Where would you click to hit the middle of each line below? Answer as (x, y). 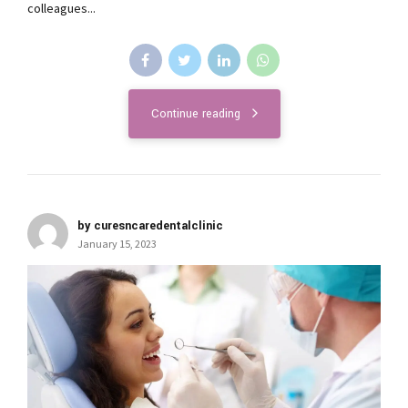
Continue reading (195, 113)
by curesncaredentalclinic (150, 225)
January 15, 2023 (117, 243)
